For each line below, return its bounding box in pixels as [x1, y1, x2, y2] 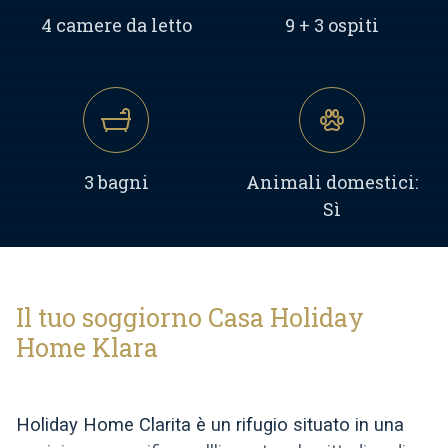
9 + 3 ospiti [285, 13, 379, 38]
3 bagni [83, 170, 149, 195]
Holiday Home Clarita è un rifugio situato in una [16, 414, 404, 436]
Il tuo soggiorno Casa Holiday [16, 301, 364, 335]
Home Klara [16, 331, 158, 365]
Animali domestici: [246, 170, 418, 195]
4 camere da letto [40, 13, 192, 38]
